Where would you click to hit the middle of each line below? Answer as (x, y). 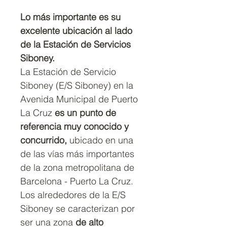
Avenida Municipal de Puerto (79, 99)
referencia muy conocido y (74, 126)
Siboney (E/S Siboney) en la (77, 85)
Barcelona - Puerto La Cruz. (77, 181)
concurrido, (44, 140)
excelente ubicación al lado (76, 31)
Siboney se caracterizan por (78, 209)
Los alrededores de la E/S (73, 195)
